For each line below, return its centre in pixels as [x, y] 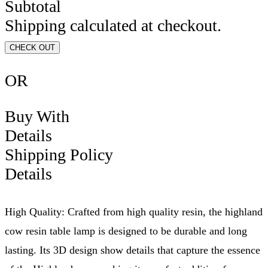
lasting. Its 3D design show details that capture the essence [133, 250]
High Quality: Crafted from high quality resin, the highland [134, 211]
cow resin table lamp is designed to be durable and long [126, 231]
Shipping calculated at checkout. [113, 25]
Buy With [39, 116]
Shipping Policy [59, 154]
